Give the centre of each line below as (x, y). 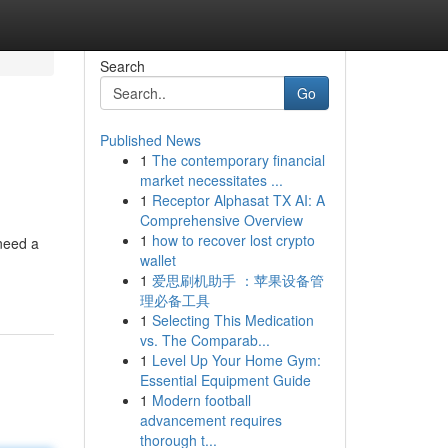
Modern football (201, 400)
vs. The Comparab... (204, 340)
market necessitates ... (211, 180)
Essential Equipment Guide (225, 380)
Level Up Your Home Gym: (236, 360)
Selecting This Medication (232, 320)
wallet (157, 260)
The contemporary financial (238, 160)
